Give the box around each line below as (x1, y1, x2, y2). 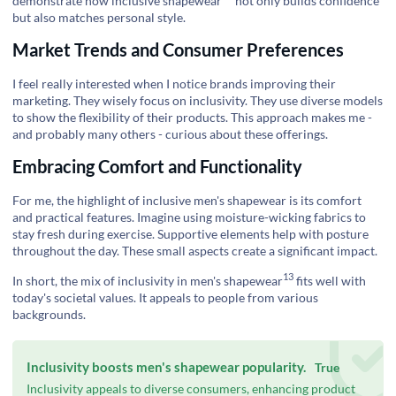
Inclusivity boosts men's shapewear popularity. (27, 358, 306, 375)
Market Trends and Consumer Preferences (12, 38, 344, 60)
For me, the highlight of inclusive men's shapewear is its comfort (12, 193, 362, 209)
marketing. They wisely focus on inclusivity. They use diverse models (12, 92, 383, 108)
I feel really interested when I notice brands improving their (12, 75, 336, 91)
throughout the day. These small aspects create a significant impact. (12, 243, 377, 259)
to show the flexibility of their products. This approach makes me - (12, 109, 372, 125)
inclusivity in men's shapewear (118, 272, 283, 288)
